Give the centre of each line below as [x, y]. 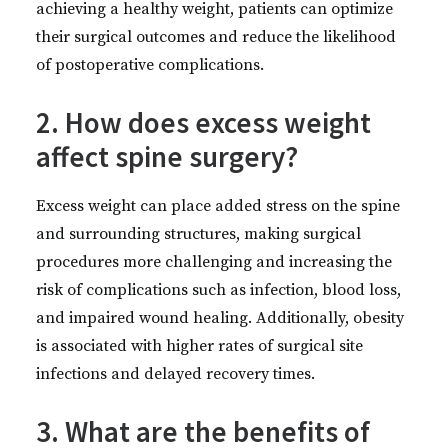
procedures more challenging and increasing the [214, 262]
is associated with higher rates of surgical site [199, 346]
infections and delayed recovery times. [175, 374]
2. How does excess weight [203, 122]
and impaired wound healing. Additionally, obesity [220, 318]
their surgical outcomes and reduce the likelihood [216, 37]
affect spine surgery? [167, 156]
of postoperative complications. [150, 65]
